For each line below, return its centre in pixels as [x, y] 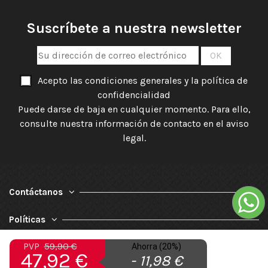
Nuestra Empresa [45, 247]
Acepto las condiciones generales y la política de [142, 81]
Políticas [27, 220]
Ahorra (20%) [156, 247]
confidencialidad [134, 95]
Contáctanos [36, 192]
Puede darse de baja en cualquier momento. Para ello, [134, 109]
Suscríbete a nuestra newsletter [134, 28]
